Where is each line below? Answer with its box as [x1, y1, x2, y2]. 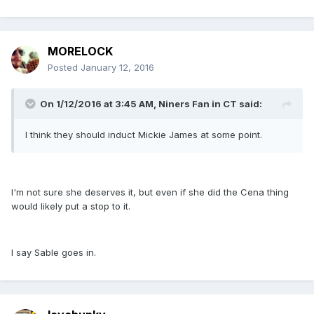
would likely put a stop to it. [11, 200, 130, 212]
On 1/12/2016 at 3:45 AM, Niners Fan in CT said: [40, 98, 262, 110]
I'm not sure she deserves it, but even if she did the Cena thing [11, 186, 289, 198]
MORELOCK [48, 44, 113, 59]
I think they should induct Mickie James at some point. [25, 129, 262, 141]
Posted [48, 62, 81, 74]
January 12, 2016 [81, 62, 154, 74]
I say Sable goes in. [11, 247, 96, 259]
